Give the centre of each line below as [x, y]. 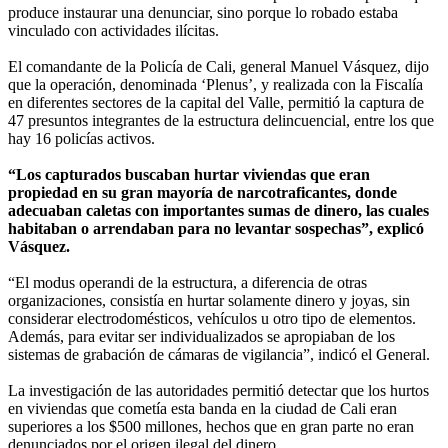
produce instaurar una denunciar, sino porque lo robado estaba [203, 13]
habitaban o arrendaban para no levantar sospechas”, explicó [216, 229]
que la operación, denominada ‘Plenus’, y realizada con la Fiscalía [215, 85]
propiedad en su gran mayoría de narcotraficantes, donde [202, 193]
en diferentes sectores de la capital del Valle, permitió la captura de [216, 103]
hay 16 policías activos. [81, 139]
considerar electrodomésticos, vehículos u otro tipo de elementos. [212, 319]
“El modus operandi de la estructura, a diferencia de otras [187, 283]
